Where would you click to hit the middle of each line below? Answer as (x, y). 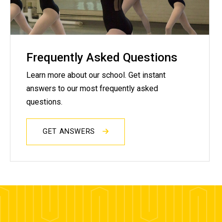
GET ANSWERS (70, 132)
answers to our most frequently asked (92, 89)
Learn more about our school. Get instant (96, 75)
